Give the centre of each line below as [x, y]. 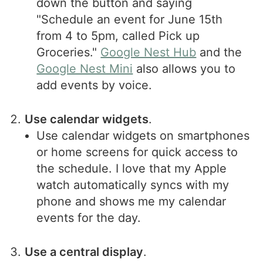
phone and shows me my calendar [131, 201]
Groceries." [69, 52]
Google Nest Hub [149, 52]
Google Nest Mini [85, 68]
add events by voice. [95, 85]
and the [219, 52]
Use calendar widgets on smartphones [143, 135]
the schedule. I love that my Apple [132, 168]
